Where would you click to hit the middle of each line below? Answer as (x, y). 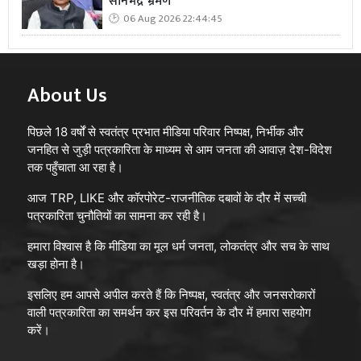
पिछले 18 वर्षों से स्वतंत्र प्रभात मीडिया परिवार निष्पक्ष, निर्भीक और (166, 131)
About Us (67, 95)
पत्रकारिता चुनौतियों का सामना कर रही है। (117, 215)
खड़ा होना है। (56, 263)
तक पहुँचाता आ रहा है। (75, 167)
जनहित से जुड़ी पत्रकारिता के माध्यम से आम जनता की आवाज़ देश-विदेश (180, 149)
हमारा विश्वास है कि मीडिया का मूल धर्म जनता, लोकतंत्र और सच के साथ (178, 246)
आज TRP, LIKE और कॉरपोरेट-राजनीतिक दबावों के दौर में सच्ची (167, 197)
